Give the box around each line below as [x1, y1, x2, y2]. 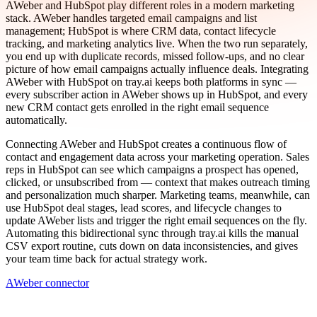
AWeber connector [6, 276, 89, 289]
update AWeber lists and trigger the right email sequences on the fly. [6, 214, 307, 226]
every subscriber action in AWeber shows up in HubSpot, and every [6, 88, 308, 100]
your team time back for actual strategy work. [6, 252, 207, 265]
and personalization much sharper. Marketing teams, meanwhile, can [6, 188, 310, 201]
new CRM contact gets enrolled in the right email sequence [6, 100, 269, 113]
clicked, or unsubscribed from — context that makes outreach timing [6, 175, 310, 188]
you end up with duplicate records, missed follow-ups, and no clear [6, 50, 304, 62]
